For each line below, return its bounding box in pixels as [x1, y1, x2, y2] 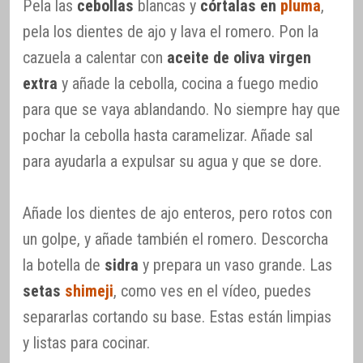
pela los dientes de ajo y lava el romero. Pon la [23, 21, 318, 41]
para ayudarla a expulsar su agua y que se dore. [23, 151, 322, 171]
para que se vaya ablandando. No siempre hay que [23, 99, 340, 119]
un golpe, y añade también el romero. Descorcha [23, 228, 328, 249]
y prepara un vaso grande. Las [139, 254, 332, 275]
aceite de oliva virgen [167, 47, 311, 67]
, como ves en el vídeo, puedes [113, 280, 311, 301]
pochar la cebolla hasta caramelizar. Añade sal [23, 125, 313, 145]
